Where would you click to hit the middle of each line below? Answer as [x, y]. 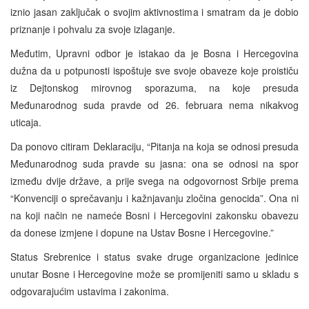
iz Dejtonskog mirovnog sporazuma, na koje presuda [154, 88]
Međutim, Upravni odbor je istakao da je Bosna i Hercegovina [154, 53]
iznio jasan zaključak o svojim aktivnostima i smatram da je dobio [154, 12]
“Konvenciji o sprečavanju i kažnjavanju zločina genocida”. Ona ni [154, 198]
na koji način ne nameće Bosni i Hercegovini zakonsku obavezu [154, 216]
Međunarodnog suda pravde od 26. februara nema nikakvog [154, 105]
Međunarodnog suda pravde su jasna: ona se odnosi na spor [154, 164]
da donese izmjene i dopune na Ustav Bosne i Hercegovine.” [142, 233]
